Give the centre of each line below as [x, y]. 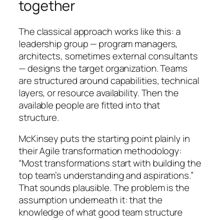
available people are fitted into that [90, 105]
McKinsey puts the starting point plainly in [104, 138]
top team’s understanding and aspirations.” [106, 175]
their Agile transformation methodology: [100, 151]
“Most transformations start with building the [110, 163]
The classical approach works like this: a [100, 31]
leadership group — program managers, [98, 43]
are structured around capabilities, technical [109, 80]
